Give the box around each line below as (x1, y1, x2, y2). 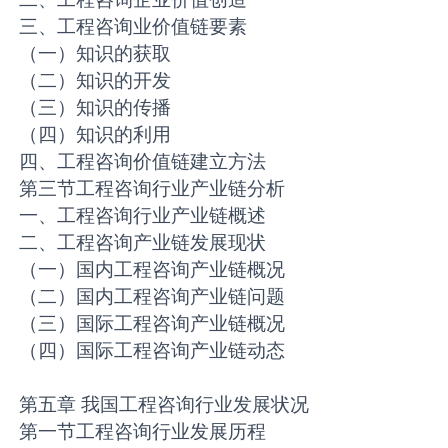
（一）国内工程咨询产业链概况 (19, 257, 286, 282)
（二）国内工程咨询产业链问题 (19, 284, 286, 309)
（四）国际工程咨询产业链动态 (19, 338, 286, 363)
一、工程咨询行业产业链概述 (19, 203, 267, 228)
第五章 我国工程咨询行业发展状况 (19, 392, 310, 417)
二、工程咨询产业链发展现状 (19, 230, 267, 255)
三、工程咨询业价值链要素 (19, 14, 248, 39)
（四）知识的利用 (19, 122, 172, 147)
